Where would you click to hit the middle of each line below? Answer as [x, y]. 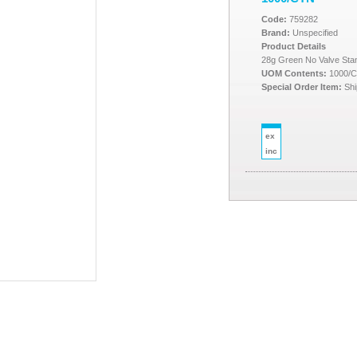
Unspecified [314, 33]
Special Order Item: [302, 87]
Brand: [276, 33]
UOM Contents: [294, 73]
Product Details [294, 46]
